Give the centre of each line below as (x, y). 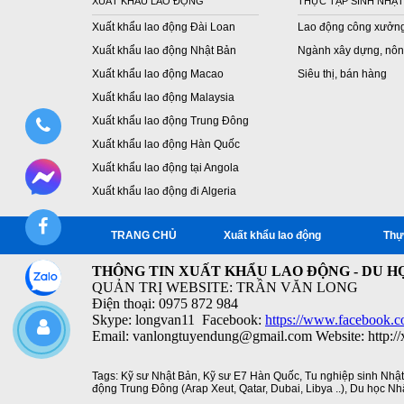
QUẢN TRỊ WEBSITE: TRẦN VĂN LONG (225, 287)
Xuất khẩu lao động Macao (158, 74)
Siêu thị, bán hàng (342, 74)
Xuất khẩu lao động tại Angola (165, 168)
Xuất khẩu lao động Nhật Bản (164, 50)
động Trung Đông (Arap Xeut (163, 389)
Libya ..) (325, 389)
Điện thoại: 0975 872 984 (167, 303)
